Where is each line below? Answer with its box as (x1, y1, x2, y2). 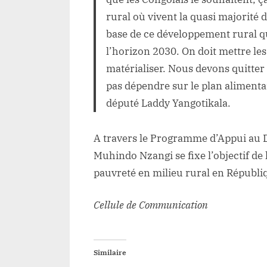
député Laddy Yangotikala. (106, 97, 231, 110)
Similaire (94, 247, 126, 257)
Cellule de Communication (94, 198, 208, 212)
